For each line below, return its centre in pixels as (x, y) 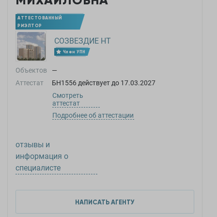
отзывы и (33, 145)
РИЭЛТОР (30, 25)
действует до (99, 83)
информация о (42, 156)
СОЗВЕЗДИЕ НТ (83, 41)
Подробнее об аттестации (93, 115)
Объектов (31, 70)
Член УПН (74, 52)
